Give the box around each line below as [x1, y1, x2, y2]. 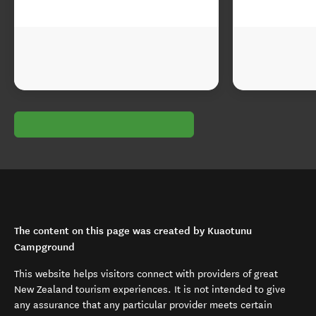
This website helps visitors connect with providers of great [14, 268, 278, 280]
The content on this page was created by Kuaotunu [14, 224, 252, 237]
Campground [14, 241, 75, 253]
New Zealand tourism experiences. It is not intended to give [14, 284, 286, 296]
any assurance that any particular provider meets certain [14, 299, 272, 311]
